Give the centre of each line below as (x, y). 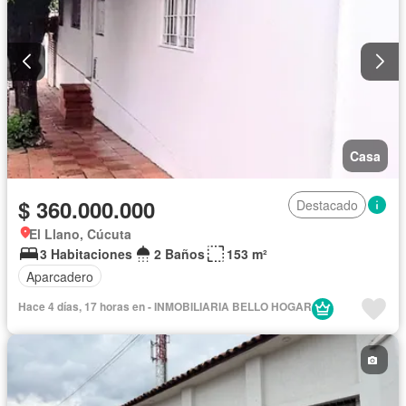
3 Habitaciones (86, 254)
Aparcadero (60, 276)
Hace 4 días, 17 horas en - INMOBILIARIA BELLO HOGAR (165, 307)
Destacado (327, 205)
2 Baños (179, 254)
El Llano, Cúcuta (80, 234)
